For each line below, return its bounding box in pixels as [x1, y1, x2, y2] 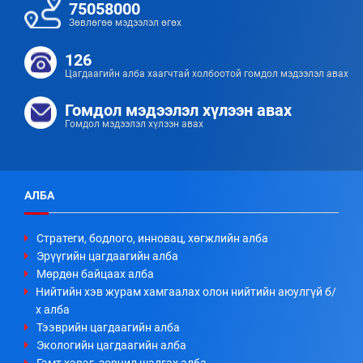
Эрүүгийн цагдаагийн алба [36, 249, 178, 263]
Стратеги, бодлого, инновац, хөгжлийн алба [36, 231, 268, 245]
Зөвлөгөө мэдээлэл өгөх [69, 16, 181, 28]
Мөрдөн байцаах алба [36, 267, 154, 280]
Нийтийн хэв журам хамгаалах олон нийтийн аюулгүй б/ [35, 284, 336, 298]
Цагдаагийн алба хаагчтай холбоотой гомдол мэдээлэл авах [65, 67, 348, 79]
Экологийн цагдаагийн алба [36, 338, 186, 352]
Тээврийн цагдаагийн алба [36, 320, 180, 334]
